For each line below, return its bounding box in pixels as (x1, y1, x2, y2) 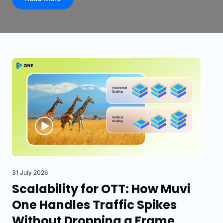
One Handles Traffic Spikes (12, 197, 177, 214)
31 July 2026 (12, 169, 48, 177)
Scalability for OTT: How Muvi (12, 181, 191, 198)
